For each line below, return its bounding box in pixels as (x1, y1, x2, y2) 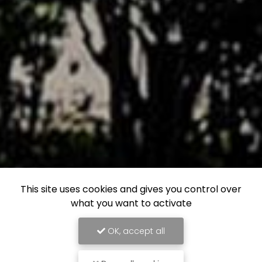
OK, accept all (105, 225, 165, 237)
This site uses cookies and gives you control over (20, 182, 242, 196)
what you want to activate (70, 196, 192, 210)
